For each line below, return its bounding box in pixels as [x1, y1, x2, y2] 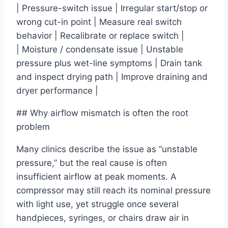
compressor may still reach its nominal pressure [16, 185, 211, 196]
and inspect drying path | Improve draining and [16, 72, 208, 82]
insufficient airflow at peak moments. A [16, 172, 177, 182]
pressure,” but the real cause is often [16, 158, 167, 168]
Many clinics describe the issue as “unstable [16, 144, 197, 155]
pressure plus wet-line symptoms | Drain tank [16, 58, 202, 69]
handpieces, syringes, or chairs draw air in [16, 213, 189, 223]
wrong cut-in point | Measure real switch [16, 17, 182, 27]
